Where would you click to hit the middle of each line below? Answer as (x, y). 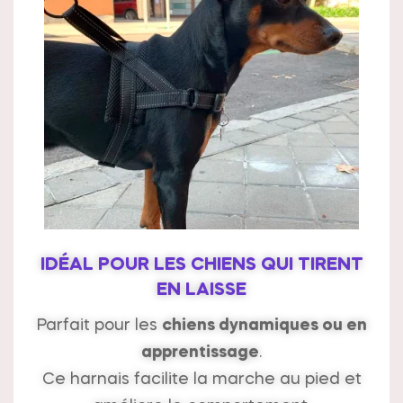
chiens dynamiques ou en (264, 326)
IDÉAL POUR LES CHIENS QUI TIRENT (201, 265)
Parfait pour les (99, 326)
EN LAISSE (201, 290)
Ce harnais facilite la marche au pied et (201, 380)
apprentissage (200, 353)
